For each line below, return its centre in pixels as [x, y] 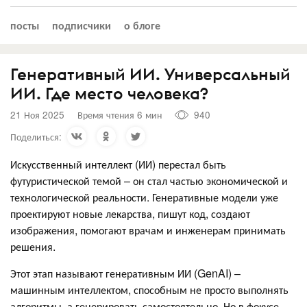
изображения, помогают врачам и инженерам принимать [148, 230]
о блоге [142, 25]
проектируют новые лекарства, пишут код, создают [130, 213]
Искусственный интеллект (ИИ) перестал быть [118, 164]
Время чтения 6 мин [120, 114]
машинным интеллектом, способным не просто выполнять [149, 289]
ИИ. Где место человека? [109, 93]
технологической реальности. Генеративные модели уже [144, 197]
